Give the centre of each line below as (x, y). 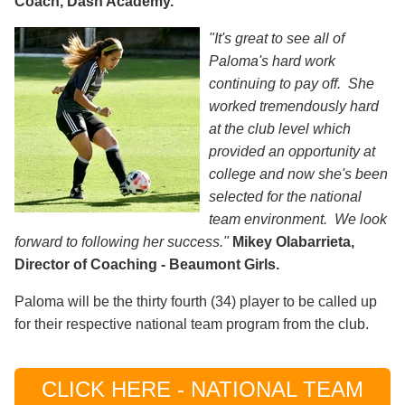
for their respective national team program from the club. (192, 324)
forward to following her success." (122, 241)
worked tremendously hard (294, 106)
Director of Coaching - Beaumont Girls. (147, 264)
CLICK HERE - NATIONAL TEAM (202, 389)
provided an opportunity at (292, 151)
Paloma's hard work (272, 61)
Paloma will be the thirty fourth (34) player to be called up (196, 301)
